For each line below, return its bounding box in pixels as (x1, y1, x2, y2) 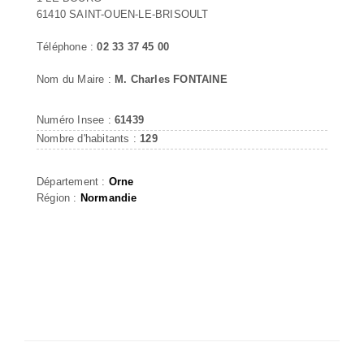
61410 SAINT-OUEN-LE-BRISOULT (37, 7, 209, 20)
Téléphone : (37, 40, 97, 53)
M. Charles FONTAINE (115, 72, 227, 85)
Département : (37, 175, 109, 188)
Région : (37, 191, 80, 204)
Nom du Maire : (37, 72, 115, 85)
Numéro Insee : (37, 113, 115, 126)
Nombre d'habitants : (37, 132, 141, 145)
